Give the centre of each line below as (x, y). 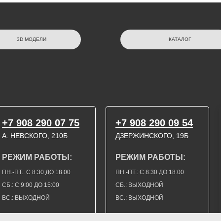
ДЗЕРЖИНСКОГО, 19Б (152, 135)
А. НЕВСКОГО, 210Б (35, 135)
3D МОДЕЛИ (32, 39)
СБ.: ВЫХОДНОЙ (139, 185)
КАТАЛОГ (180, 39)
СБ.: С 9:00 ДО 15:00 (31, 185)
